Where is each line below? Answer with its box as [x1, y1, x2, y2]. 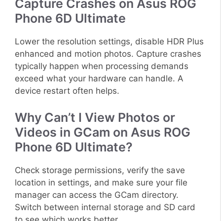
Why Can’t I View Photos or [15, 110, 175, 125]
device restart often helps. [15, 86, 119, 96]
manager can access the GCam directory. [15, 189, 179, 200]
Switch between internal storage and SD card [15, 202, 195, 212]
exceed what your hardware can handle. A [15, 74, 184, 84]
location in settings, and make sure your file [15, 177, 187, 187]
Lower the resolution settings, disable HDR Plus [15, 37, 204, 47]
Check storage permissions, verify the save [15, 165, 185, 175]
